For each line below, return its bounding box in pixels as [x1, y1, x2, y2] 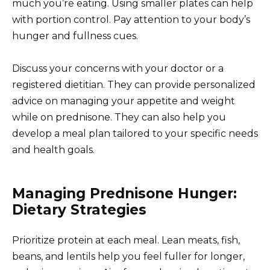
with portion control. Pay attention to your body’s [12, 14, 250, 26]
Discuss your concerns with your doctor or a [12, 63, 224, 75]
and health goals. [12, 144, 95, 156]
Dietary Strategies [12, 201, 146, 219]
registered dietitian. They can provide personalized [12, 79, 256, 91]
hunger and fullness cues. [12, 30, 138, 42]
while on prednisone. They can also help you [12, 111, 226, 124]
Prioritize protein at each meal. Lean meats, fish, [12, 234, 240, 246]
